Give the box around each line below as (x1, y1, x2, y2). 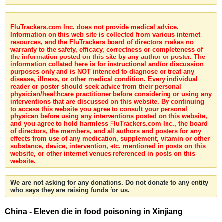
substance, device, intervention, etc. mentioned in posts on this (10, 142, 206, 150)
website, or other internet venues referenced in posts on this (10, 150, 195, 157)
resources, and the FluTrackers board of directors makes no (10, 38, 194, 46)
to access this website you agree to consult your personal (10, 105, 187, 112)
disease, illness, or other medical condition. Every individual (10, 75, 198, 83)
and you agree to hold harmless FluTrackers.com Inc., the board (10, 120, 208, 127)
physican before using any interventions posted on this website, (10, 112, 207, 120)
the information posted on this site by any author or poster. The (10, 53, 205, 60)
